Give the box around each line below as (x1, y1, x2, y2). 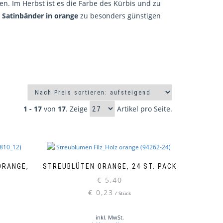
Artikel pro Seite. (115, 104, 172, 113)
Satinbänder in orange (2, 11, 78, 20)
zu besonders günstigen (78, 11, 161, 20)
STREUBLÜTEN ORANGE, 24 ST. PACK (42, 162, 177, 171)
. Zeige (66, 104, 90, 113)
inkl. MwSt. (95, 214, 124, 222)
